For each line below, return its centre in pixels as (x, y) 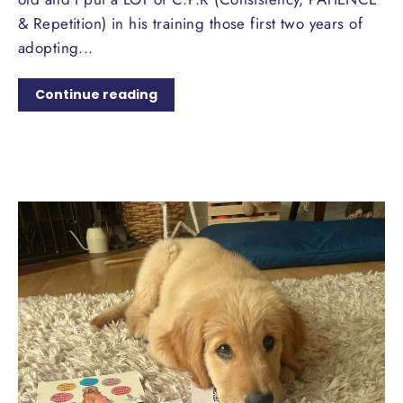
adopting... (56, 48)
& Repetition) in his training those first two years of (190, 24)
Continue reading (96, 95)
